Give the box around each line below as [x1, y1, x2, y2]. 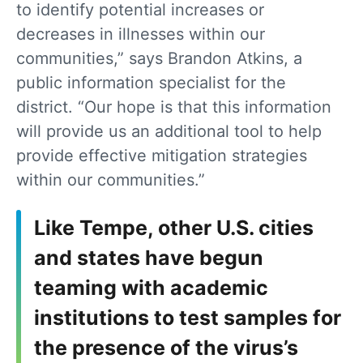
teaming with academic [34, 275, 268, 301]
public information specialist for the [16, 73, 286, 93]
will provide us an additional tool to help [16, 122, 322, 142]
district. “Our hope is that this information [16, 97, 331, 117]
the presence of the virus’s [34, 335, 298, 361]
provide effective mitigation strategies [16, 146, 307, 166]
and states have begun [34, 246, 263, 271]
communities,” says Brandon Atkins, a [16, 49, 302, 69]
